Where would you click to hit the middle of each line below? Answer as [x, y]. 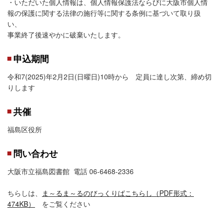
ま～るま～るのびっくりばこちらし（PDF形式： [118, 193]
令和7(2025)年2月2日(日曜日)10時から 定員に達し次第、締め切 [110, 76]
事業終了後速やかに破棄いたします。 [66, 34]
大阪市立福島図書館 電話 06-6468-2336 [71, 171]
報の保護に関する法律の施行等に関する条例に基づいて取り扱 [104, 13]
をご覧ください [63, 203]
